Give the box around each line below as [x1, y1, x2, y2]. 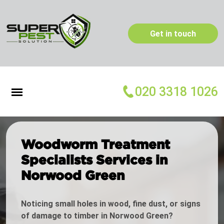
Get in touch [150, 28, 196, 38]
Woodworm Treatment [21, 137, 170, 151]
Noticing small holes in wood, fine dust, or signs [21, 199, 200, 209]
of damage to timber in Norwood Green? [21, 211, 173, 221]
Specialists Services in [21, 152, 167, 167]
